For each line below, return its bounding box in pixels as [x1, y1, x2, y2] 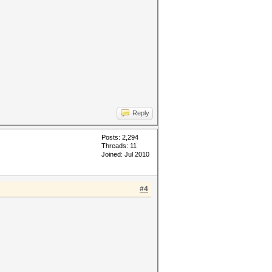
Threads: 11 [101, 142, 137, 149]
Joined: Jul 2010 [101, 151, 149, 158]
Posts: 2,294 [101, 134, 138, 141]
